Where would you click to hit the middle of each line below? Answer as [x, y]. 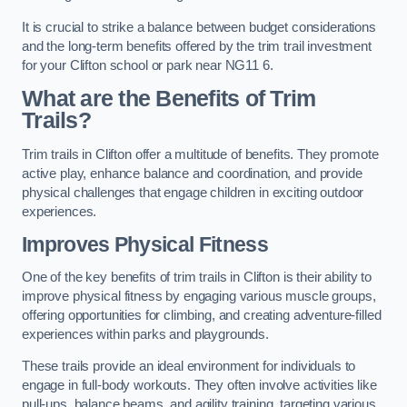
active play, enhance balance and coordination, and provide [192, 173]
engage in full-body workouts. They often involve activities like [199, 386]
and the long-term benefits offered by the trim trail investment [197, 46]
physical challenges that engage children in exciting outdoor [193, 192]
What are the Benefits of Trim [169, 99]
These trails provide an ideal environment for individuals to [189, 367]
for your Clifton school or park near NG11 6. [148, 65]
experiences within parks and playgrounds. [146, 334]
